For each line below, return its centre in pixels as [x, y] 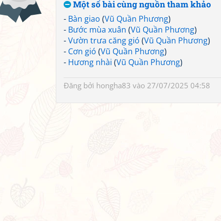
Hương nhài [90, 62]
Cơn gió [82, 51]
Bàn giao [84, 19]
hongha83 [113, 85]
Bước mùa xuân [97, 30]
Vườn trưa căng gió [104, 40]
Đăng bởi [80, 85]
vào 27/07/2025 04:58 [170, 85]
